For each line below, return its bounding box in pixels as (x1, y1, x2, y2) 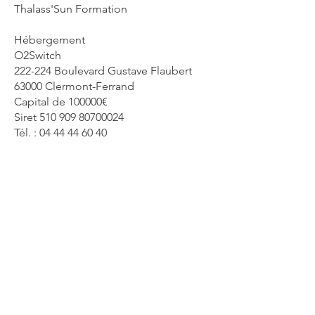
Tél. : (14, 126, 39, 139)
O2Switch (14, 49, 61, 62)
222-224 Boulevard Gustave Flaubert (14, 64, 192, 77)
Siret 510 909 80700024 (14, 110, 124, 124)
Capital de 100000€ (14, 95, 108, 108)
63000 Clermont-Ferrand (14, 79, 134, 93)
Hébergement (14, 33, 85, 46)
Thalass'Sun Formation (14, 2, 127, 15)
